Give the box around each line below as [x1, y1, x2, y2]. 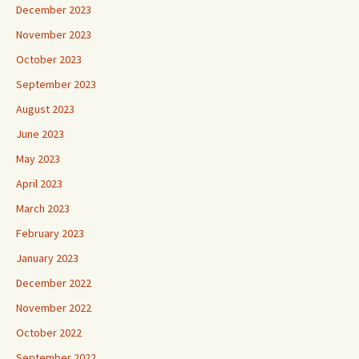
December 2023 [16, 2, 91, 17]
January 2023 [16, 250, 79, 265]
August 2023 [16, 101, 75, 116]
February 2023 [16, 225, 84, 240]
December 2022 [16, 275, 91, 290]
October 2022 [16, 325, 82, 340]
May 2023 [16, 151, 60, 166]
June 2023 [16, 126, 64, 141]
